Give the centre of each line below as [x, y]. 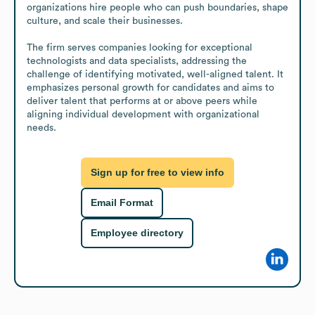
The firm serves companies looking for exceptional [140, 47]
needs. [41, 128]
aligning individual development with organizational [143, 114]
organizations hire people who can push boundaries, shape [157, 7]
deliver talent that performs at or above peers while [142, 101]
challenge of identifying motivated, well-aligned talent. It [155, 74]
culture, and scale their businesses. [105, 21]
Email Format [122, 203]
